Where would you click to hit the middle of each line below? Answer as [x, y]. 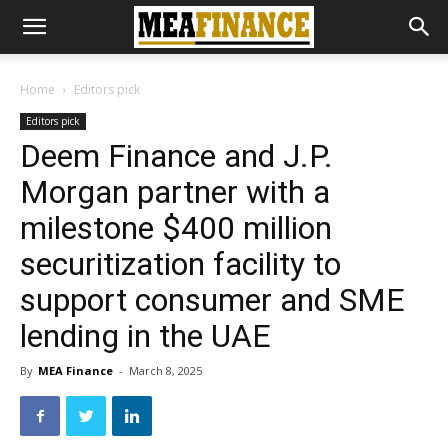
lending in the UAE [145, 336]
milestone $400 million [176, 228]
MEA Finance [75, 370]
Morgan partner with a [175, 192]
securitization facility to [180, 264]
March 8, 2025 [165, 370]
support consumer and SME [212, 300]
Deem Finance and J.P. [176, 156]
